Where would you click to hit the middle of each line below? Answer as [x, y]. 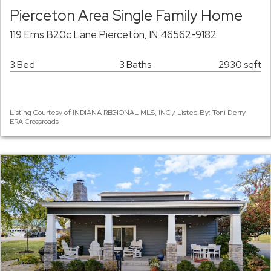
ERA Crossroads [34, 122]
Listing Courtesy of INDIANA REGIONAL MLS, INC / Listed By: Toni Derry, [128, 113]
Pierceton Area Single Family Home [126, 15]
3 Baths [135, 65]
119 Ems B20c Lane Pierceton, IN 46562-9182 [113, 35]
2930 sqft [240, 65]
